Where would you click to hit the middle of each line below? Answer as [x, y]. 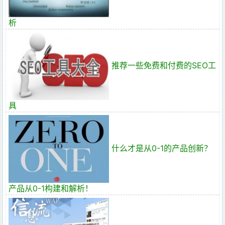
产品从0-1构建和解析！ [51, 188]
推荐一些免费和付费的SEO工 [164, 65]
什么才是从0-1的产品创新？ [162, 148]
